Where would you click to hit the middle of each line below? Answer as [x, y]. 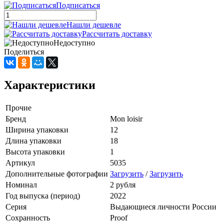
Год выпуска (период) [43, 195]
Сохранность [28, 217]
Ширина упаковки [37, 129]
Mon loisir [126, 118]
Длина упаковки [33, 140]
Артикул [20, 162]
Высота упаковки [35, 151]
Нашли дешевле [94, 24]
